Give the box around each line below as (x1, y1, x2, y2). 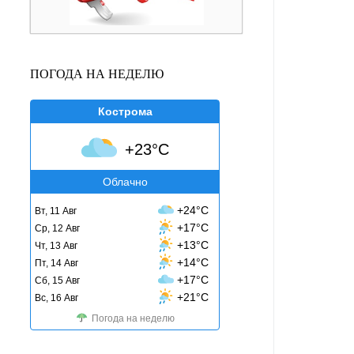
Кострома (97, 105, 153, 119)
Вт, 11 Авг (35, 205, 77, 217)
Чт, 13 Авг (35, 240, 77, 252)
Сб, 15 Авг (35, 275, 80, 287)
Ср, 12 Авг (35, 223, 80, 235)
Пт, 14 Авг (35, 258, 78, 269)
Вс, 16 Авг (35, 292, 78, 304)
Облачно (102, 175, 148, 189)
